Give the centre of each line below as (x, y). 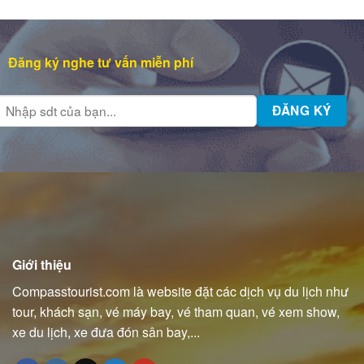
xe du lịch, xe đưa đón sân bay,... (106, 331)
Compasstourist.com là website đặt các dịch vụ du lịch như (180, 291)
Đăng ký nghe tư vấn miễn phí (100, 63)
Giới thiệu (42, 264)
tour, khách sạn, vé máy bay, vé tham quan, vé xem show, (176, 311)
